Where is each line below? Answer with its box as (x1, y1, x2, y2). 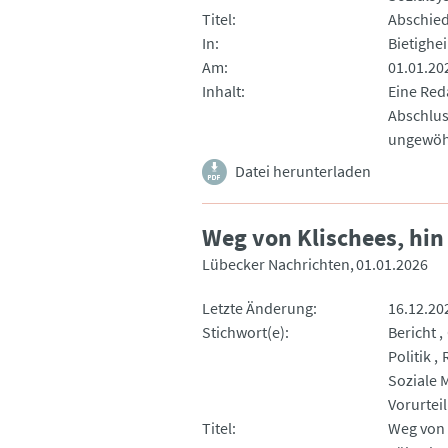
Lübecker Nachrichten (202, 253, 350, 274)
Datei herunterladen (235, 160, 371, 181)
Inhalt (202, 80, 241, 101)
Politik (387, 345, 431, 366)
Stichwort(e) (202, 321, 285, 342)
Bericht (387, 321, 436, 342)
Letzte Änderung (202, 297, 313, 318)
